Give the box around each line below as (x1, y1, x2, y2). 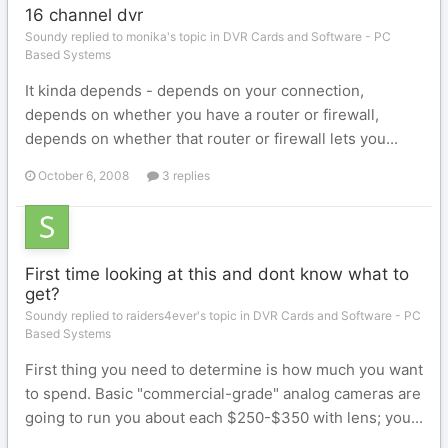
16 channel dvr (25, 5, 143, 25)
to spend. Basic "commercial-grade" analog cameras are (25, 384, 421, 403)
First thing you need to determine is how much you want (25, 360, 423, 379)
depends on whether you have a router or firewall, (25, 105, 379, 124)
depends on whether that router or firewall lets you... (25, 129, 398, 148)
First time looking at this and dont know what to (25, 264, 409, 284)
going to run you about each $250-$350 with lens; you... (25, 408, 423, 427)
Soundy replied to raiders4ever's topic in (25, 308, 253, 323)
